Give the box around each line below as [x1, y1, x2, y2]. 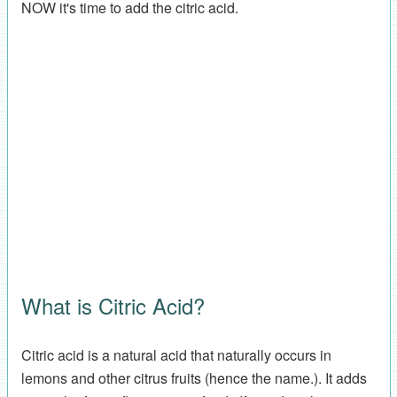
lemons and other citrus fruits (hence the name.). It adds [20, 367, 367, 388]
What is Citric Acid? [20, 289, 205, 321]
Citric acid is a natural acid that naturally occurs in [20, 344, 331, 365]
